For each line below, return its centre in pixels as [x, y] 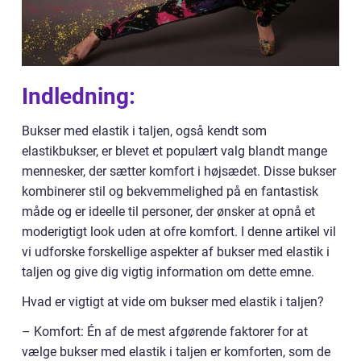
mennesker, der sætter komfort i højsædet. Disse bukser [179, 171]
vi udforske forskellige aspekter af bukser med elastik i [176, 252]
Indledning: [79, 96]
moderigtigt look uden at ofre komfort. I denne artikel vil [179, 232]
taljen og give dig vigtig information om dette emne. [168, 272]
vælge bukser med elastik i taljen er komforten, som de [176, 352]
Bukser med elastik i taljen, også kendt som [144, 131]
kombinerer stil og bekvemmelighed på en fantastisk [170, 191]
